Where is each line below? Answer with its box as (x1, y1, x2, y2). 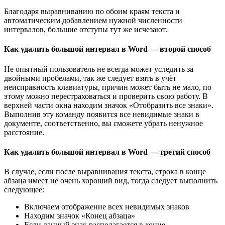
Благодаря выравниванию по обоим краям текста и (4, 7, 180, 16)
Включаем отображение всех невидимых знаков (24, 202, 189, 211)
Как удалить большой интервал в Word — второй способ (4, 45, 211, 54)
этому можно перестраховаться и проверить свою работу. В (4, 91, 208, 100)
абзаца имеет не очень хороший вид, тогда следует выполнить (4, 176, 217, 185)
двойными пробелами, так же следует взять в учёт (4, 73, 176, 82)
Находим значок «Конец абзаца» (24, 211, 135, 220)
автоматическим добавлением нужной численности (4, 16, 182, 25)
